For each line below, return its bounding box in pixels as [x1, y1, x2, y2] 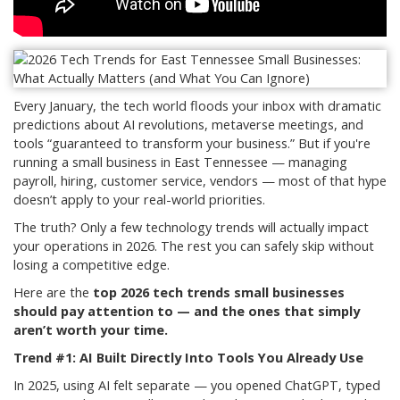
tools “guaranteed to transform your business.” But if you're [13, 135, 371, 153]
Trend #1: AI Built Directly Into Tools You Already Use [13, 349, 363, 367]
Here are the [13, 284, 93, 302]
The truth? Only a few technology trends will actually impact [13, 219, 369, 237]
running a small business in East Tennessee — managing [13, 154, 347, 171]
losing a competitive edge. [13, 256, 170, 274]
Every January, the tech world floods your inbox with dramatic [13, 97, 381, 115]
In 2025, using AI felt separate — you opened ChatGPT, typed [13, 377, 380, 395]
